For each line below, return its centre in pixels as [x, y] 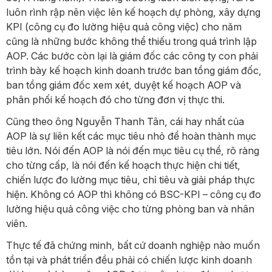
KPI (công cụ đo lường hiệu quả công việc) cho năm [124, 26]
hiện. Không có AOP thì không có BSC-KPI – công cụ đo [134, 194]
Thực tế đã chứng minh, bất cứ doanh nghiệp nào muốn [133, 245]
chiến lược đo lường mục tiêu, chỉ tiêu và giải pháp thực [131, 179]
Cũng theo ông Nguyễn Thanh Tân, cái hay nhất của [125, 121]
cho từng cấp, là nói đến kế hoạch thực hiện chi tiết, [123, 165]
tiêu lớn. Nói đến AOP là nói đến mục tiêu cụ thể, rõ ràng [133, 150]
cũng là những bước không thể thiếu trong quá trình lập [131, 41]
